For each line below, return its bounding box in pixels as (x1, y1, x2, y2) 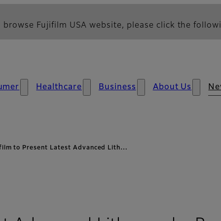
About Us (152, 83, 192, 91)
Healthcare (36, 83, 82, 91)
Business (98, 83, 136, 91)
